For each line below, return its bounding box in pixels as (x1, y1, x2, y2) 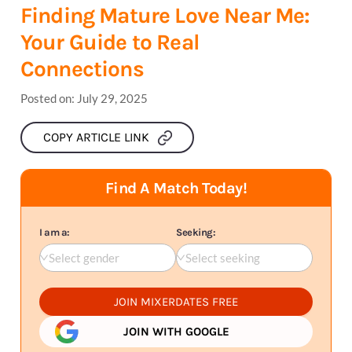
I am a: (39, 225, 70, 238)
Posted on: (20, 90, 77, 105)
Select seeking (185, 250, 260, 265)
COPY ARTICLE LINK (42, 129, 149, 145)
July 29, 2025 (77, 90, 148, 105)
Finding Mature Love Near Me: (20, 2, 310, 28)
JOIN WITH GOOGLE (123, 324, 229, 339)
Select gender (49, 250, 119, 265)
